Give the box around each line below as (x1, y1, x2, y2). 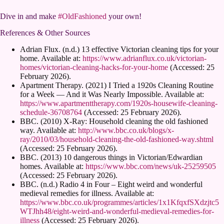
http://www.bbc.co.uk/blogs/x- (78, 125, 174, 134)
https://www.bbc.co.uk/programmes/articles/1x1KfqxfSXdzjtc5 (20, 197, 219, 206)
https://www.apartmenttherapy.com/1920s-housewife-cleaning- (20, 98, 217, 107)
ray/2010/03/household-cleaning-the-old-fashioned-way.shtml (20, 134, 213, 143)
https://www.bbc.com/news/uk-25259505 (85, 161, 216, 170)
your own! (106, 12, 141, 21)
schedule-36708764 (20, 107, 82, 116)
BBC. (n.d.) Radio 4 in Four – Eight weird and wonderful (20, 179, 202, 188)
